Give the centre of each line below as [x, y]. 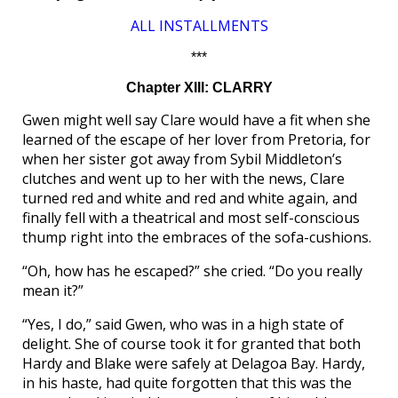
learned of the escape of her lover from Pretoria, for [196, 140]
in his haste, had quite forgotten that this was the [187, 383]
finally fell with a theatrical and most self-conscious [191, 218]
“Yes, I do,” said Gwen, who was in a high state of [183, 325]
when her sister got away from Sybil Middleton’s [182, 159]
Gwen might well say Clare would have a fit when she [196, 120]
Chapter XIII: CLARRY [199, 88]
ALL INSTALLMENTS [199, 26]
